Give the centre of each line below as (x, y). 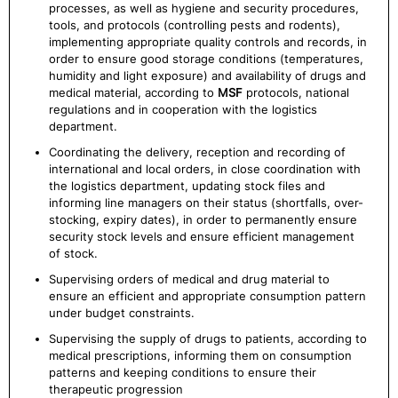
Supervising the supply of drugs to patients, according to (208, 338)
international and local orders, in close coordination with (205, 169)
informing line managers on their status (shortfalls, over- (206, 203)
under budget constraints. (122, 313)
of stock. (73, 253)
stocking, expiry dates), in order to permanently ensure (203, 219)
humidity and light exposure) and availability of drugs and (207, 76)
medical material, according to (133, 92)
